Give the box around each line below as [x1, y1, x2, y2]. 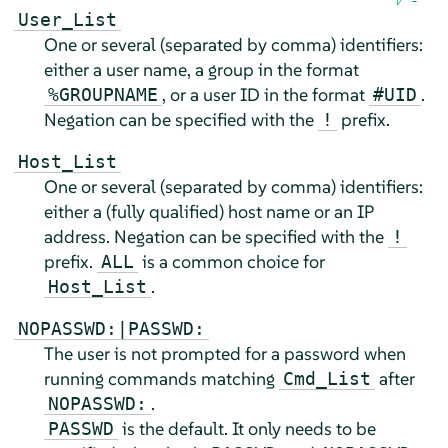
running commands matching [43, 367, 279, 391]
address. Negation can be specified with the [43, 225, 388, 249]
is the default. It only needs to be [117, 417, 376, 441]
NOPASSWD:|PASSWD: [17, 318, 205, 340]
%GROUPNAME [47, 84, 158, 106]
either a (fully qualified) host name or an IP [43, 200, 373, 224]
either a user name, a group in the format [43, 58, 359, 82]
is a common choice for [137, 250, 325, 274]
